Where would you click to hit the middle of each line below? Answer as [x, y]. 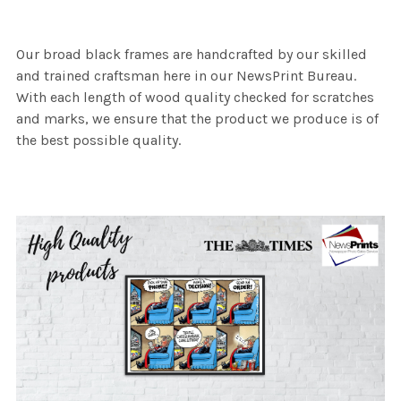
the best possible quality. [98, 141]
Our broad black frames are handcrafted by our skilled [192, 55]
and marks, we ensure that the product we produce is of [197, 119]
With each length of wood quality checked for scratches [195, 98]
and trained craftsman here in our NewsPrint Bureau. [186, 76]
